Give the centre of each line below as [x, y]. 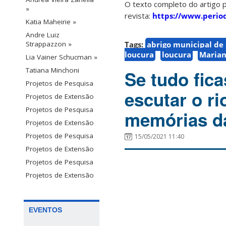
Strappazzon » [49, 44]
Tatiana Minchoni [52, 70]
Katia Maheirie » [51, 22]
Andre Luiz [43, 35]
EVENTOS [45, 210]
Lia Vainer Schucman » [62, 57]
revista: [138, 16]
